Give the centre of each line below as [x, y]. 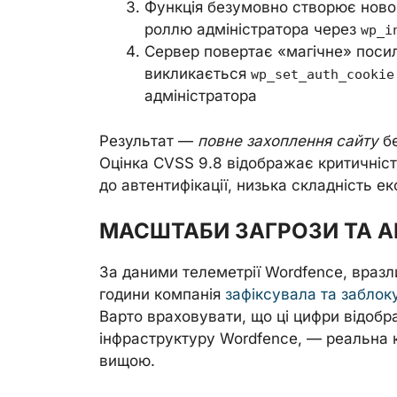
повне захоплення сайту [288, 140]
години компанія [162, 294]
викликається [198, 74]
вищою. [127, 361]
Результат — [148, 140]
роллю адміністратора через [253, 29]
